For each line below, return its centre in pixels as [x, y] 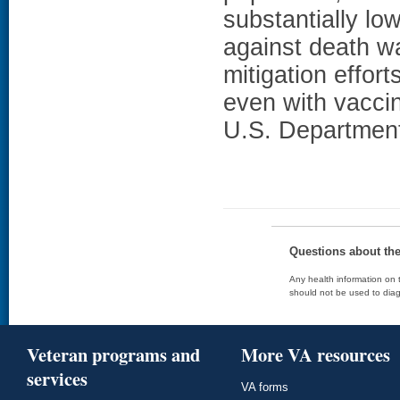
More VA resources [316, 354]
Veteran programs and [113, 354]
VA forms [265, 387]
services [57, 378]
